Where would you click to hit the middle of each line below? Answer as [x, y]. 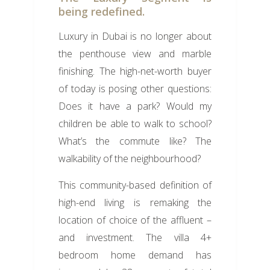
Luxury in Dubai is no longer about [135, 36]
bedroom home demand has [135, 255]
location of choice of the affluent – [135, 220]
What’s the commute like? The [135, 141]
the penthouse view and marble [135, 54]
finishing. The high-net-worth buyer [135, 71]
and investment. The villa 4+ [135, 238]
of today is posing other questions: [135, 89]
